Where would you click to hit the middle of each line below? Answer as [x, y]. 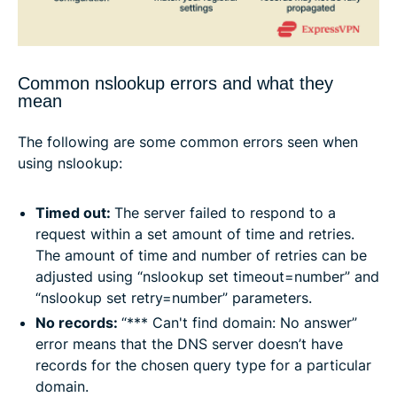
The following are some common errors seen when [188, 142]
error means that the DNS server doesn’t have [189, 344]
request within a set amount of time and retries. [195, 234]
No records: [78, 323]
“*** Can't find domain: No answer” [239, 323]
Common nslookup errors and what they [175, 84]
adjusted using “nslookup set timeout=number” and [207, 277]
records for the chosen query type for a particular [203, 366]
